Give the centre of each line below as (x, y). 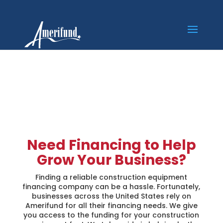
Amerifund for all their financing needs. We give (111, 206)
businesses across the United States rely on (111, 196)
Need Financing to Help (111, 145)
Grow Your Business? (111, 160)
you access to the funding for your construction (111, 215)
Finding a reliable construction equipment (111, 177)
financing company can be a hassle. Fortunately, (111, 187)
